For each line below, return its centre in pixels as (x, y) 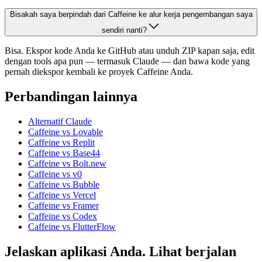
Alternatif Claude (60, 122)
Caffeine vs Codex (63, 216)
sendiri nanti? (124, 30)
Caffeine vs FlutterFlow (72, 227)
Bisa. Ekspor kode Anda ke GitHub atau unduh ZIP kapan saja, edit (130, 51)
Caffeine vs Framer (63, 206)
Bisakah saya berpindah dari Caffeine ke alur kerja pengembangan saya (131, 15)
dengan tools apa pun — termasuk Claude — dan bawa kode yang (127, 61)
